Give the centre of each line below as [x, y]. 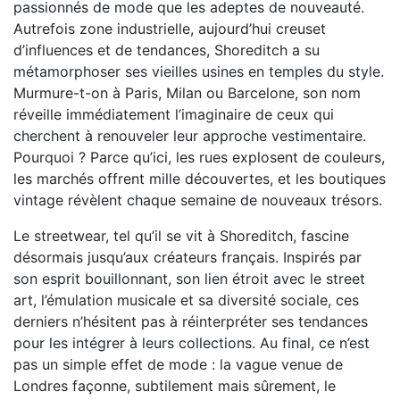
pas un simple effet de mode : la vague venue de [178, 364]
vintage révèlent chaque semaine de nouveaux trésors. [198, 200]
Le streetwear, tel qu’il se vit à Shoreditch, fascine [181, 235]
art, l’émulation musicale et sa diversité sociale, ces [186, 300]
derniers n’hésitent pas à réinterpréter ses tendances [191, 321]
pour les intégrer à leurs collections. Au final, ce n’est [192, 342]
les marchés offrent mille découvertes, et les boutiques [200, 178]
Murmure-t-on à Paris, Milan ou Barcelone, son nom [187, 92]
